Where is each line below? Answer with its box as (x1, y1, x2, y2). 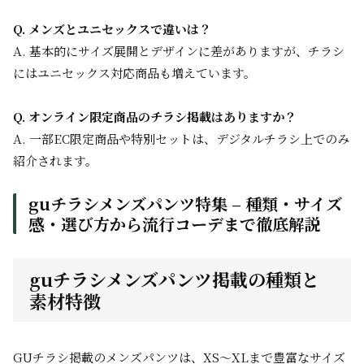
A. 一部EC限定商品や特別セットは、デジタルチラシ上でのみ (13, 130, 349, 147)
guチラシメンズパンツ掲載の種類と (29, 266, 319, 292)
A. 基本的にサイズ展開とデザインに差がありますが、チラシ (13, 42, 344, 59)
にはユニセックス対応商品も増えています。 (13, 64, 256, 81)
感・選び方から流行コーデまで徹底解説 (28, 212, 321, 236)
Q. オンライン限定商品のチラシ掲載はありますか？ (13, 108, 297, 125)
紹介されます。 (13, 152, 97, 169)
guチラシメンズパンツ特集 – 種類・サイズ (28, 192, 342, 215)
